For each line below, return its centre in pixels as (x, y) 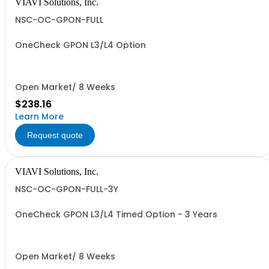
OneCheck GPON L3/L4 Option (80, 45)
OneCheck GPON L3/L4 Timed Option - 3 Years (116, 214)
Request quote (55, 135)
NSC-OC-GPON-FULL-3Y (67, 189)
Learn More (39, 116)
